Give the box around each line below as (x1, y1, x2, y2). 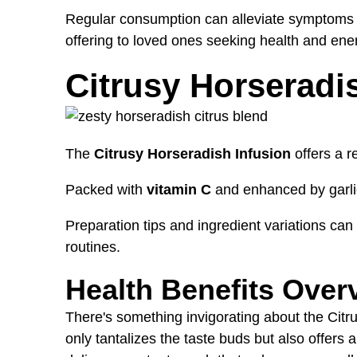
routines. (65, 238, 120, 255)
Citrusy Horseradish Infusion (94, 145, 291, 162)
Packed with (65, 181, 147, 198)
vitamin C (147, 181, 211, 198)
